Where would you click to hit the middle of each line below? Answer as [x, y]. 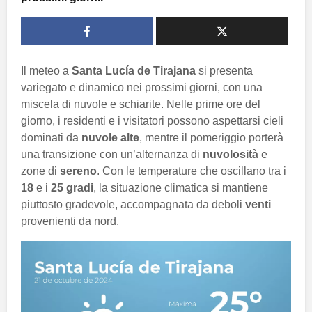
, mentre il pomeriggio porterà [211, 138]
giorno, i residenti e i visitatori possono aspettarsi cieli [152, 121]
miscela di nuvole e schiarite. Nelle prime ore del [141, 104]
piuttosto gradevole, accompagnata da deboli [133, 205]
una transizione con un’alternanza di [112, 155]
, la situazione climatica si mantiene [181, 188]
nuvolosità [231, 155]
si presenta [224, 71]
